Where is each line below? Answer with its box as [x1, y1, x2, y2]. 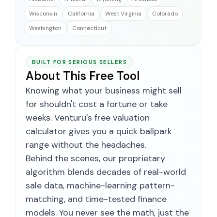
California [68, 9, 94, 17]
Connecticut [72, 24, 107, 32]
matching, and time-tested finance [26, 193, 167, 205]
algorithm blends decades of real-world [26, 166, 186, 178]
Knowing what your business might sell [26, 84, 182, 96]
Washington [29, 24, 62, 32]
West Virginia [105, 9, 141, 17]
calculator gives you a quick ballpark [26, 125, 172, 137]
